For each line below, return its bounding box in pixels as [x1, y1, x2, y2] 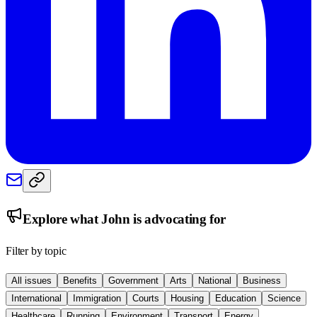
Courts [132, 293, 159, 304]
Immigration [73, 293, 121, 304]
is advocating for [129, 211, 226, 226]
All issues [11, 275, 52, 287]
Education [215, 293, 256, 304]
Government [108, 275, 158, 287]
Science [267, 293, 301, 304]
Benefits [63, 275, 97, 287]
